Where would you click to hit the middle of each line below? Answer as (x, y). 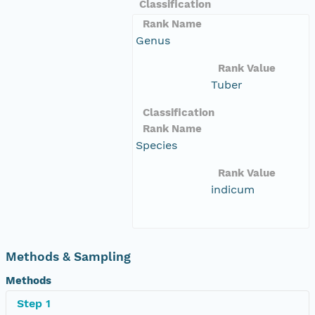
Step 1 (34, 303)
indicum (233, 189)
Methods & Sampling (68, 256)
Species (156, 145)
